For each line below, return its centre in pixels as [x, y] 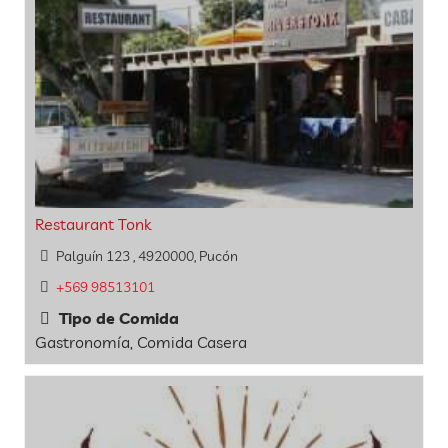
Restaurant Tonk [93, 223]
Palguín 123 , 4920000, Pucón [146, 255]
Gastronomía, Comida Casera [141, 342]
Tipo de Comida [117, 318]
